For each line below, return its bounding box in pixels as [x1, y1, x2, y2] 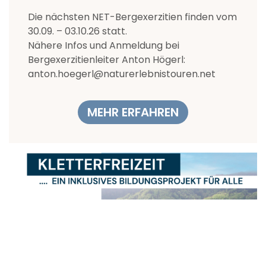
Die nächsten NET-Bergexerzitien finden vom [28, 10, 237, 24]
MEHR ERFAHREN [87, 104, 179, 121]
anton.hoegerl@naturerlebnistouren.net [28, 67, 216, 81]
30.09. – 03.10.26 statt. [28, 24, 127, 39]
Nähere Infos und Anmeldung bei [28, 39, 179, 53]
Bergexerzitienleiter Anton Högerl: [28, 53, 185, 67]
